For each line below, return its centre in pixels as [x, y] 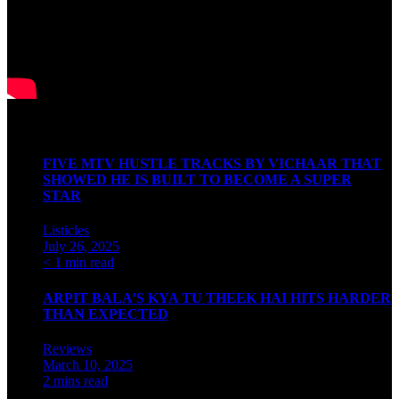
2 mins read [75, 380]
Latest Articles [43, 128]
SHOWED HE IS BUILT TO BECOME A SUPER [197, 180]
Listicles [66, 231]
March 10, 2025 [88, 364]
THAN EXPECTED [106, 313]
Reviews [67, 348]
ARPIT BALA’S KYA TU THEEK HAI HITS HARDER [217, 297]
